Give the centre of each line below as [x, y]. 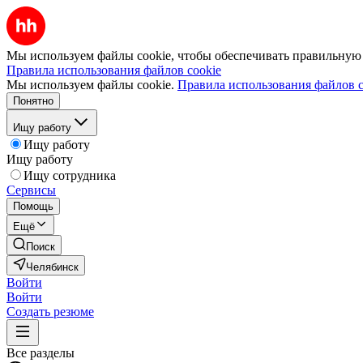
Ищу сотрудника [70, 175]
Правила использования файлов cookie [114, 70]
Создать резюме [50, 312]
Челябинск [52, 267]
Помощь [33, 206]
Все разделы [41, 353]
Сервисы [31, 190]
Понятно [33, 101]
